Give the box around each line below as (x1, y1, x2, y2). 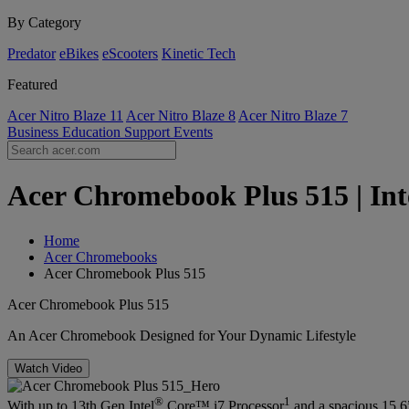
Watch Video (15, 361, 82, 375)
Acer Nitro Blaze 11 (7, 108, 123, 123)
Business (7, 124, 62, 140)
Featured (7, 77, 58, 92)
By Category (7, 15, 81, 30)
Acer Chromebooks (44, 248, 157, 265)
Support (124, 124, 173, 140)
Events (173, 124, 213, 140)
